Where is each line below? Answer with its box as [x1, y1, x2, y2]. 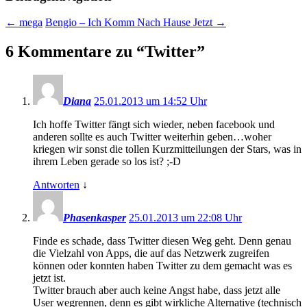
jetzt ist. [33, 272, 66, 284]
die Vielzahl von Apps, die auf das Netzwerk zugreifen [33, 247, 269, 260]
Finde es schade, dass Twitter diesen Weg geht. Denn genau [33, 235, 291, 247]
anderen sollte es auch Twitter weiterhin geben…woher [33, 131, 271, 143]
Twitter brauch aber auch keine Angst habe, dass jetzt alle [33, 284, 280, 297]
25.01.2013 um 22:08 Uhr [129, 212, 242, 224]
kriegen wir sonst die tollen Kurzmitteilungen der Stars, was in [33, 143, 302, 156]
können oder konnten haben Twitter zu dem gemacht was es [33, 260, 292, 272]
